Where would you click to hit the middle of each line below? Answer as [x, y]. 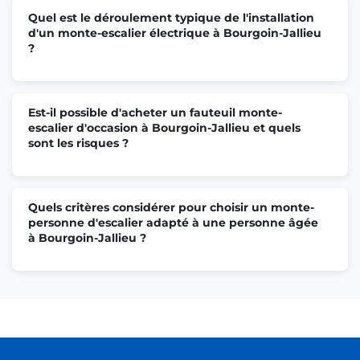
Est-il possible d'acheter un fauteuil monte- [155, 112]
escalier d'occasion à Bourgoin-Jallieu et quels [164, 127]
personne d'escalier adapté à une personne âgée [173, 222]
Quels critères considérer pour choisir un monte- [171, 207]
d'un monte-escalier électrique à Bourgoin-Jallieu [175, 33]
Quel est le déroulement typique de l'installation [171, 17]
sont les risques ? [78, 143]
